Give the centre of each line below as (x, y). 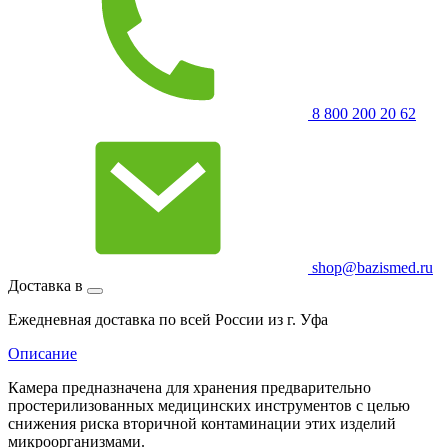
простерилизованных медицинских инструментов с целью (209, 405)
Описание (42, 353)
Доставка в (47, 285)
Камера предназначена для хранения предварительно (189, 387)
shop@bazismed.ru (370, 267)
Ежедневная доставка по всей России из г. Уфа (168, 319)
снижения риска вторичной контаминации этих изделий (202, 423)
